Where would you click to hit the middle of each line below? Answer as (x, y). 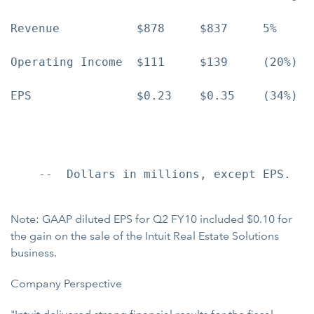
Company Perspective (66, 284)
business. (34, 253)
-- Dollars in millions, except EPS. (151, 174)
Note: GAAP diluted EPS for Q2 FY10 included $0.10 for (151, 219)
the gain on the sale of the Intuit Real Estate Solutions (145, 236)
